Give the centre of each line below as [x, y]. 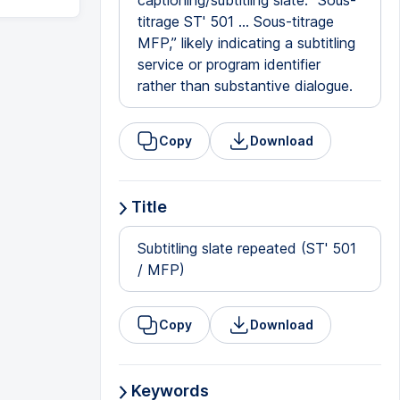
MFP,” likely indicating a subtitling [246, 43]
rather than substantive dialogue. [245, 86]
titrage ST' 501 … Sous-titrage [235, 21]
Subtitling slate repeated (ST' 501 [246, 248]
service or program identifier [229, 64]
